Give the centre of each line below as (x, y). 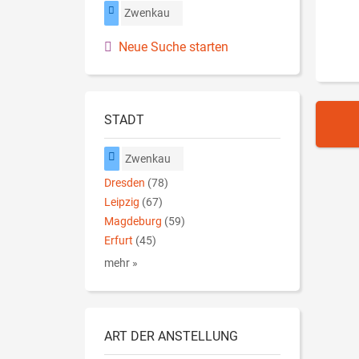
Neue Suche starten (173, 46)
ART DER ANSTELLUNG (171, 337)
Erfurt (119, 241)
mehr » (121, 264)
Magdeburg (133, 222)
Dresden (125, 184)
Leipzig (122, 203)
